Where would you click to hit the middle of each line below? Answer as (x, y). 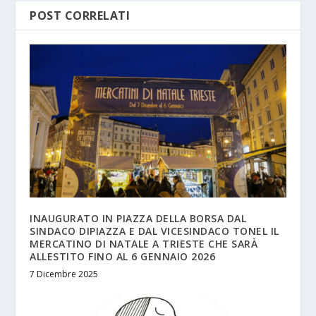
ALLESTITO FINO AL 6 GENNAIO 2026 (123, 256)
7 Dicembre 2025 (64, 274)
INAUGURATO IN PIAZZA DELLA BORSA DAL (138, 218)
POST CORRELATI (80, 15)
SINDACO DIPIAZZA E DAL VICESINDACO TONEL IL (154, 231)
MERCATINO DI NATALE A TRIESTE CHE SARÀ (144, 243)
